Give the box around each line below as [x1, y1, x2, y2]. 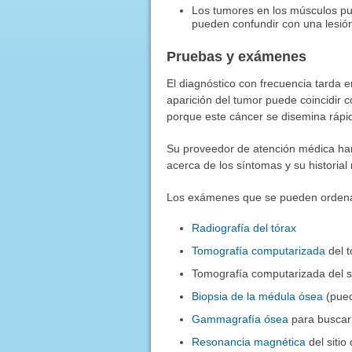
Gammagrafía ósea [192, 312, 289, 325]
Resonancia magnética [192, 335, 306, 348]
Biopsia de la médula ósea [192, 289, 324, 302]
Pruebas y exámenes [166, 48, 306, 64]
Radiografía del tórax [192, 221, 297, 234]
